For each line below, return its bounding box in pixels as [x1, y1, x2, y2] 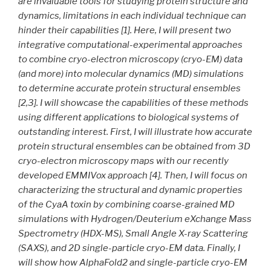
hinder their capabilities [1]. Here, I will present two [18, 24, 231, 36]
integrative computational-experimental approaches [18, 39, 243, 50]
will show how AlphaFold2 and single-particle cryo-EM [18, 256, 247, 268]
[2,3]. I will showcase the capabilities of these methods [18, 97, 249, 108]
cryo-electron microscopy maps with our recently [18, 155, 229, 166]
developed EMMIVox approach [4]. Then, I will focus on [18, 169, 247, 181]
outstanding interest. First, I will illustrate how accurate [18, 126, 252, 137]
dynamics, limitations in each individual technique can [18, 10, 246, 21]
